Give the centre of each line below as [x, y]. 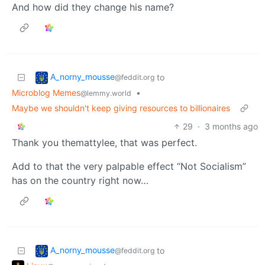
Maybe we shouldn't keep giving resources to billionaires [121, 108]
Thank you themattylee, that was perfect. [104, 142]
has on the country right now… [80, 180]
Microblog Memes [46, 92]
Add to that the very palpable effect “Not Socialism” [129, 166]
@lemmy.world [106, 93]
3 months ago [231, 126]
